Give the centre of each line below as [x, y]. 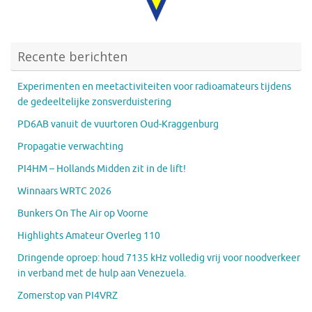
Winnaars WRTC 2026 [64, 191]
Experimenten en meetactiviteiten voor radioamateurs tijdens [154, 86]
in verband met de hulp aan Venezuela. [102, 273]
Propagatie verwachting [70, 146]
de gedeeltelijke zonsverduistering [94, 102]
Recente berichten [72, 56]
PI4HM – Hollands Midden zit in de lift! [102, 169]
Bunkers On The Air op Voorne [83, 213]
